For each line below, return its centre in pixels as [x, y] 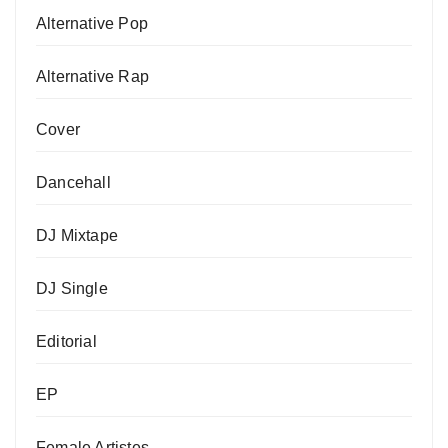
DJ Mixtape [77, 236]
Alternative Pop [92, 24]
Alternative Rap [92, 77]
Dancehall [73, 183]
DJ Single [72, 289]
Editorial [66, 342]
